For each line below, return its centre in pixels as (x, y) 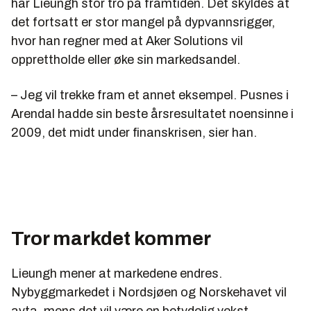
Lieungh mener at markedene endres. (117, 273)
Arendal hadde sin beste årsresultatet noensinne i (152, 114)
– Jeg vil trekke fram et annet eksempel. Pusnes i (150, 95)
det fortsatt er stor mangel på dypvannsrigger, (143, 22)
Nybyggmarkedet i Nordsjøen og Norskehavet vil (149, 292)
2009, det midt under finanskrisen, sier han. (134, 132)
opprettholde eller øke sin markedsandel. (126, 59)
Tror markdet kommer (111, 238)
